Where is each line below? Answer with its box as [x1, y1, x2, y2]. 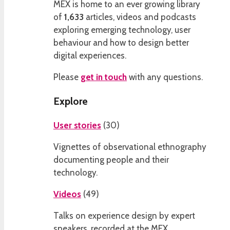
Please [53, 72, 81, 83]
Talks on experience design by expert [53, 210, 195, 221]
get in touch [81, 72, 127, 83]
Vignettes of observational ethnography [53, 141, 206, 152]
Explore [53, 94, 88, 107]
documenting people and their [53, 154, 169, 165]
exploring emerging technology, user [53, 25, 190, 35]
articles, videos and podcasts [84, 12, 196, 23]
